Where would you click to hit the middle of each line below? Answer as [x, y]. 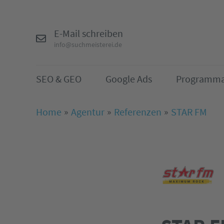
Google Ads [129, 79]
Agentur [88, 112]
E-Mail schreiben [88, 33]
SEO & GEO [59, 79]
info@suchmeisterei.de [88, 44]
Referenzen [138, 112]
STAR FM [189, 112]
